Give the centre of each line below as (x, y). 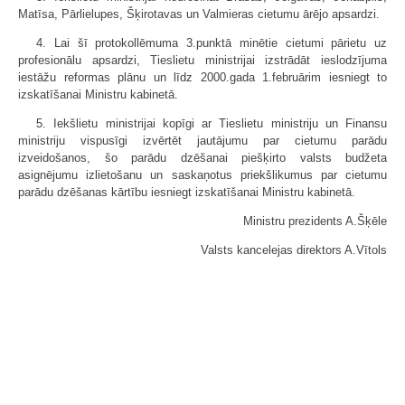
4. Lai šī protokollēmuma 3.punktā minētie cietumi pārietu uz (212, 42)
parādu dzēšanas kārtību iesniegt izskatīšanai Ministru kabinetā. (187, 192)
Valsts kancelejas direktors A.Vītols (294, 250)
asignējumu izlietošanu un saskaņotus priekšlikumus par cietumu (202, 174)
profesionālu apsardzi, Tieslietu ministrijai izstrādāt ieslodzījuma (202, 60)
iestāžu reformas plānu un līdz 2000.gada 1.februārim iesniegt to (202, 77)
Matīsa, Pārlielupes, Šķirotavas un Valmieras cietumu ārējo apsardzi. (199, 14)
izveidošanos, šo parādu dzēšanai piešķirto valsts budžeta (202, 157)
